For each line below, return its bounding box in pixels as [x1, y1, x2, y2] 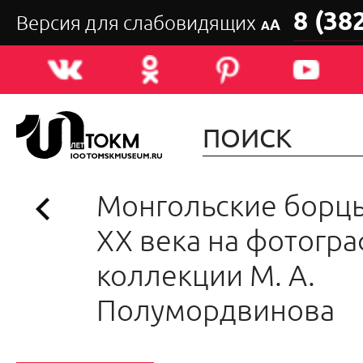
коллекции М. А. [96, 258, 315, 293]
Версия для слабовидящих [16, 11, 260, 34]
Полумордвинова [96, 293, 335, 327]
